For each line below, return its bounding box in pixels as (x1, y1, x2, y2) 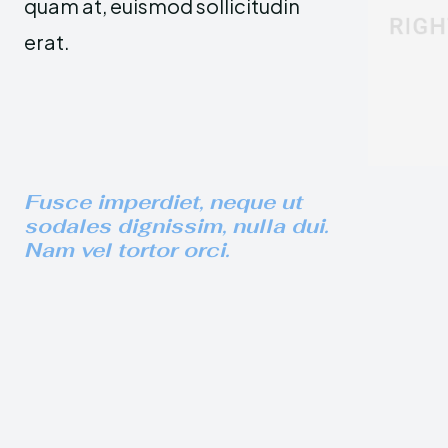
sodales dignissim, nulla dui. (24, 212, 328, 239)
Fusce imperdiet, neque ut (24, 188, 302, 215)
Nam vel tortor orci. (24, 236, 229, 263)
